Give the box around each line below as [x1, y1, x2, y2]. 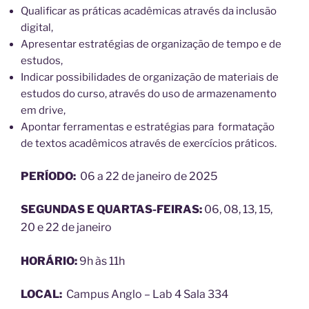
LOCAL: [21, 288, 64, 301]
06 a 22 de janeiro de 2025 [78, 169, 217, 183]
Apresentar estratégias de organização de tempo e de [21, 38, 281, 51]
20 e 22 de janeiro [21, 221, 112, 235]
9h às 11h [79, 254, 125, 268]
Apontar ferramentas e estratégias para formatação [21, 121, 275, 134]
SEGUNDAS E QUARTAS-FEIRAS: [21, 203, 204, 217]
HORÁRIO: [21, 254, 79, 268]
